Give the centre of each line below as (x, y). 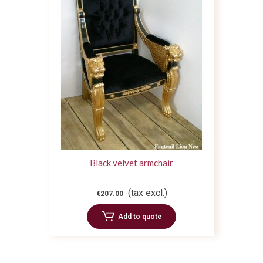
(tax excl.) (147, 193)
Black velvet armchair (131, 163)
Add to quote (140, 217)
